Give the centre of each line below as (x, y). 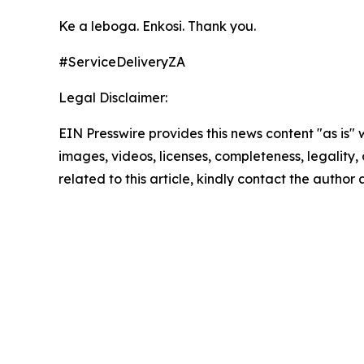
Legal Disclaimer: (113, 97)
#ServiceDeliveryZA (122, 62)
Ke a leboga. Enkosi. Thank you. (157, 26)
